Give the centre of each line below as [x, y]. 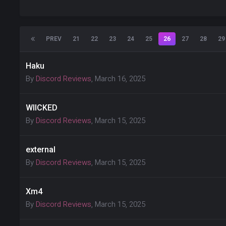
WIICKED [42, 108]
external [41, 150]
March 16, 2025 [120, 79]
